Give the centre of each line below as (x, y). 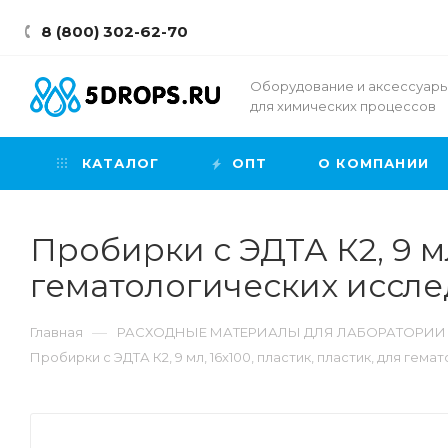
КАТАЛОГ (118, 163)
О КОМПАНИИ (373, 163)
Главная (56, 332)
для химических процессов (343, 106)
